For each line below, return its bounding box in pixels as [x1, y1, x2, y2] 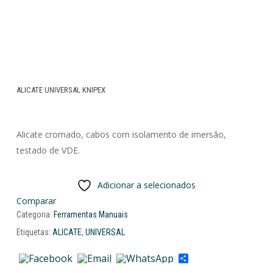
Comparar [16, 195, 56, 207]
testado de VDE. [16, 144, 80, 157]
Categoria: [16, 210, 54, 220]
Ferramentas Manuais [53, 210, 128, 220]
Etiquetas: [16, 227, 52, 238]
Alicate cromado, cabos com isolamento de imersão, [16, 129, 226, 141]
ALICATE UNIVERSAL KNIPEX [16, 85, 105, 95]
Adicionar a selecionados [97, 179, 196, 191]
